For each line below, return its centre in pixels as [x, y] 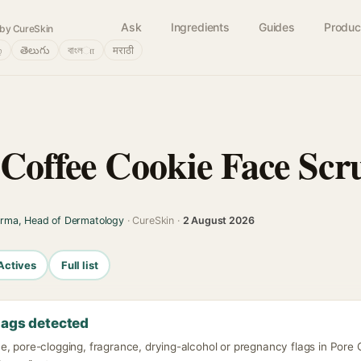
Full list [79, 265]
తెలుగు [35, 50]
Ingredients [200, 27]
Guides [276, 27]
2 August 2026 [218, 220]
